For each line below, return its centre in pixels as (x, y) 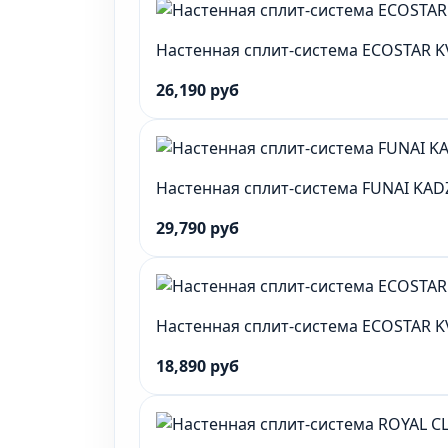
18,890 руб (197, 366)
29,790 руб (197, 228)
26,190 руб (197, 90)
